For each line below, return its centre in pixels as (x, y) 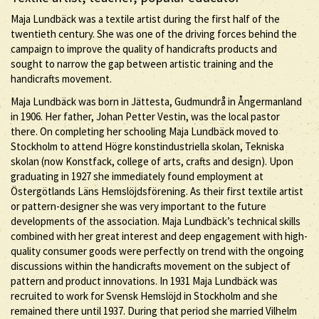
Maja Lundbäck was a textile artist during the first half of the (145, 19)
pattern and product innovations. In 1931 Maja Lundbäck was (144, 281)
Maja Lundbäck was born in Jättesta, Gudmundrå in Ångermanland (156, 101)
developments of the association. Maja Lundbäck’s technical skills (156, 221)
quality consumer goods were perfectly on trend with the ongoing (157, 251)
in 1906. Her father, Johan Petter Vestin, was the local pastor (145, 116)
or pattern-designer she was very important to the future (138, 206)
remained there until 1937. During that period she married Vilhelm (154, 310)
